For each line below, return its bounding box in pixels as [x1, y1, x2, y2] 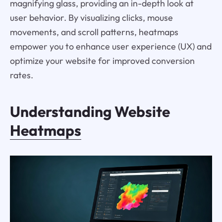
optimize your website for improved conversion [9, 55, 195, 67]
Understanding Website [9, 102, 170, 121]
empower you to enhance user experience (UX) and [9, 41, 212, 53]
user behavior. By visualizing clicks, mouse [9, 12, 173, 24]
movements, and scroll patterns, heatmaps [9, 26, 178, 38]
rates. [9, 69, 33, 81]
